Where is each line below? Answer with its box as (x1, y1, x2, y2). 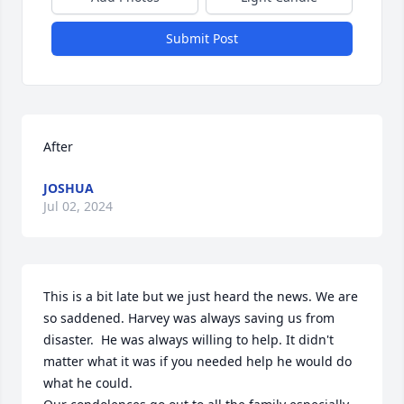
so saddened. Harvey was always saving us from (43, 309, 335, 326)
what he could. (43, 374, 136, 391)
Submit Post (166, 30, 238, 47)
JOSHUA (43, 179, 94, 197)
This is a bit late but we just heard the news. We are (43, 288, 358, 305)
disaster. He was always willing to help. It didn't (43, 331, 334, 348)
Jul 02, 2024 (43, 197, 113, 215)
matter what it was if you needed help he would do (43, 353, 352, 370)
